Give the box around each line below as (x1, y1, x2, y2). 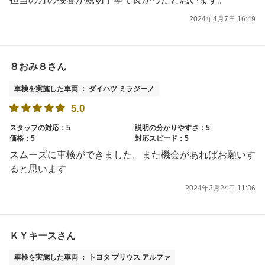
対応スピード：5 (135, 134, 189, 143)
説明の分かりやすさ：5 (135, 123, 210, 132)
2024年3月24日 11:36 (185, 183, 256, 192)
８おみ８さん (9, 62, 66, 72)
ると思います (9, 163, 66, 174)
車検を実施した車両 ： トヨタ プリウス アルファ (14, 253, 170, 262)
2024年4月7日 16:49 (189, 15, 256, 24)
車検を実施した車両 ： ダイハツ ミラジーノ (14, 84, 154, 93)
